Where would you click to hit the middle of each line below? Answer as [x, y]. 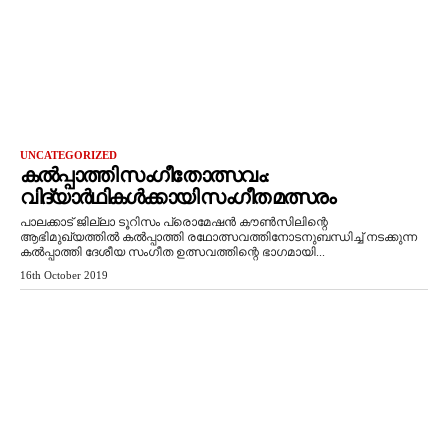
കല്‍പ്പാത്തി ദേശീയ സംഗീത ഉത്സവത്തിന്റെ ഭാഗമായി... [172, 252]
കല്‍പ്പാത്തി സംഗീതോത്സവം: [144, 175]
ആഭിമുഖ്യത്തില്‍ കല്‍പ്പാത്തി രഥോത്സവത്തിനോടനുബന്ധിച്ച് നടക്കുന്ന [218, 237]
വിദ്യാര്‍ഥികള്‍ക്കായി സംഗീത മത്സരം [177, 197]
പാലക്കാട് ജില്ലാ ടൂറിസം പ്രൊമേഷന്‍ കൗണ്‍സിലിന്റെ [174, 222]
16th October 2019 [64, 275]
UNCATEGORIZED [68, 155]
